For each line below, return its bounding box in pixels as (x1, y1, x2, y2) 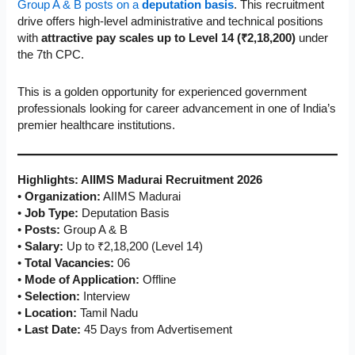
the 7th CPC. (17, 48, 85, 62)
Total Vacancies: (25, 257, 115, 270)
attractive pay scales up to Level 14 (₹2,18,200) (41, 32, 296, 45)
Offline (139, 273, 177, 287)
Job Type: (25, 207, 79, 220)
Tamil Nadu (77, 307, 139, 320)
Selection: (25, 290, 81, 303)
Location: (25, 307, 78, 320)
